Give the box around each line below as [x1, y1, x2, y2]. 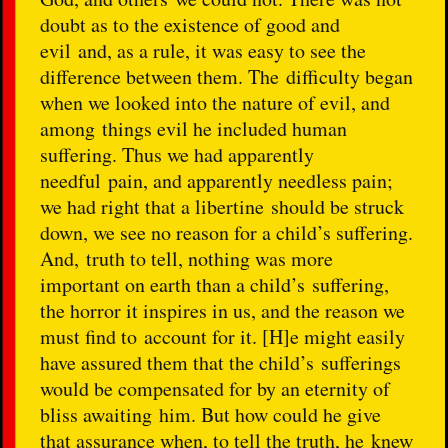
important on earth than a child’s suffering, [40, 270, 390, 298]
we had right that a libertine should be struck [40, 192, 405, 220]
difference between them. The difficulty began [40, 62, 414, 90]
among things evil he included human [40, 114, 348, 142]
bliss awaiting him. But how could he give [40, 400, 382, 428]
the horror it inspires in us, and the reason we [40, 296, 406, 324]
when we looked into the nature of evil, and [40, 88, 391, 116]
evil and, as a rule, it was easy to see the [40, 36, 367, 64]
